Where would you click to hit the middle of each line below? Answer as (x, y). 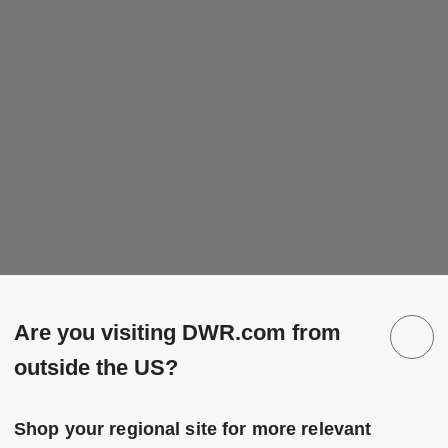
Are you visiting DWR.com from (177, 332)
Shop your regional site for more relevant (193, 429)
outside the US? (96, 367)
